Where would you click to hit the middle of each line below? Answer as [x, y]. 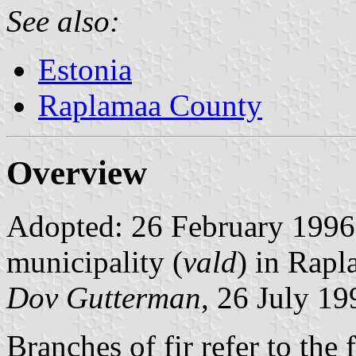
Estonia [85, 69]
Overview [77, 172]
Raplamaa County [150, 105]
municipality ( [95, 261]
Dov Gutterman [104, 297]
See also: [63, 21]
